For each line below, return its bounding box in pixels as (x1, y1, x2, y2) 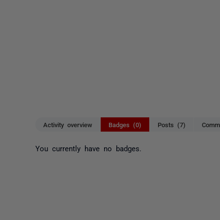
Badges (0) (109, 121, 141, 128)
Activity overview (43, 121, 92, 128)
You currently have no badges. (35, 144, 141, 152)
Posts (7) (158, 121, 186, 128)
